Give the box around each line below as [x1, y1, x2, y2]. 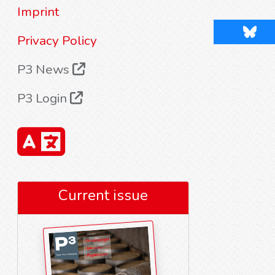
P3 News [17, 61, 72, 78]
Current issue [58, 185, 148, 205]
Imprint [17, 3, 59, 20]
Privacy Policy [17, 32, 97, 49]
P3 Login [17, 90, 70, 107]
